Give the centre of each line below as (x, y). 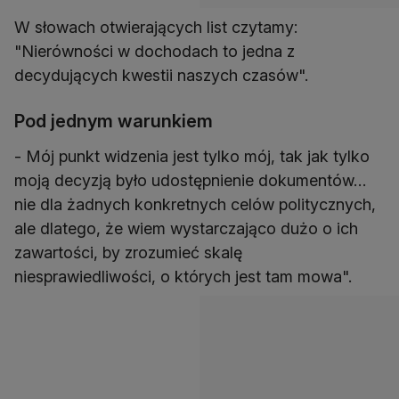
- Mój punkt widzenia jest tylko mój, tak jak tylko (192, 157)
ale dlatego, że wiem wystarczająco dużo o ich (186, 229)
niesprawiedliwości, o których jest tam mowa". (183, 277)
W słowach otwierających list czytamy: (156, 28)
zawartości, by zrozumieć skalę (128, 253)
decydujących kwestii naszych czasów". (161, 76)
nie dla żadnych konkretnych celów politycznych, (195, 205)
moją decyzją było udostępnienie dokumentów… (190, 181)
